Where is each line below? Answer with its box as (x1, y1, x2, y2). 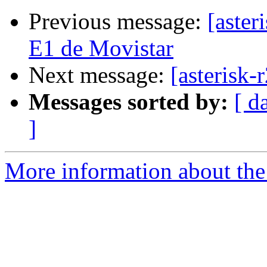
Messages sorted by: (29, 89, 228, 115)
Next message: (29, 62, 170, 88)
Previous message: (29, 8, 207, 35)
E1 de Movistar (29, 35, 173, 61)
